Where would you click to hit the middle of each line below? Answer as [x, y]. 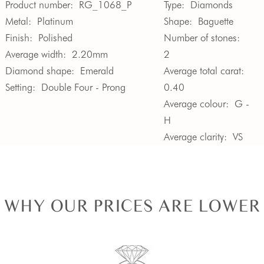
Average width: [35, 54]
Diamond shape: [39, 70]
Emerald [97, 70]
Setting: [20, 87]
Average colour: [196, 103]
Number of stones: [202, 37]
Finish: [19, 37]
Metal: [18, 21]
